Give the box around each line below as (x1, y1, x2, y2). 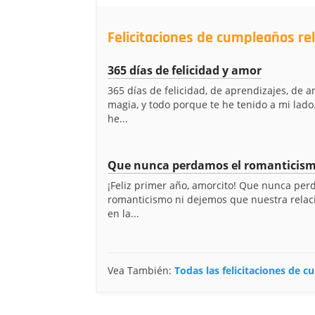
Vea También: (108, 264, 174, 277)
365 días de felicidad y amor (108, 63, 262, 78)
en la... (108, 207, 139, 220)
